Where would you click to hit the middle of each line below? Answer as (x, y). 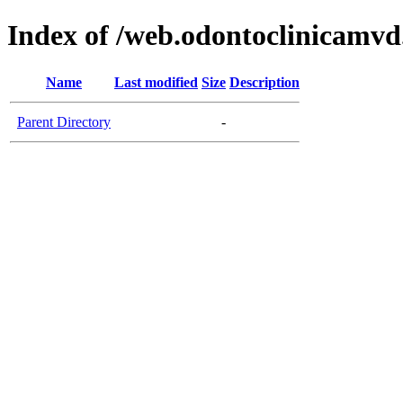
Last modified (156, 82)
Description (264, 82)
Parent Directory (64, 121)
